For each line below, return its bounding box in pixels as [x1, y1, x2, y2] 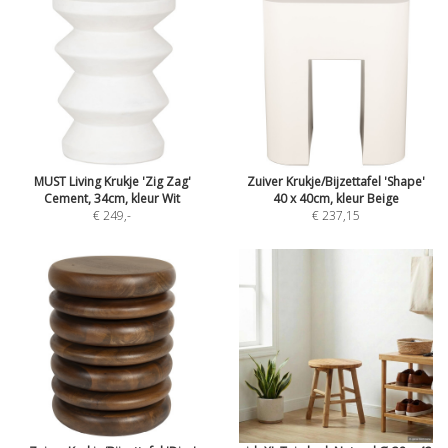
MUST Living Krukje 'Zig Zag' [33, 173, 191, 190]
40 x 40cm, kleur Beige [273, 190, 399, 207]
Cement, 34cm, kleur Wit [44, 190, 180, 207]
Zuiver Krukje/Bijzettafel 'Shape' [247, 173, 425, 190]
